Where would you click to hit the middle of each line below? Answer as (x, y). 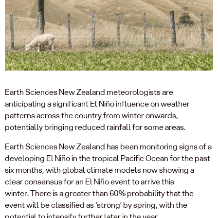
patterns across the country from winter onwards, (91, 115)
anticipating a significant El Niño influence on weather (97, 104)
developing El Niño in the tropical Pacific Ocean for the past (108, 158)
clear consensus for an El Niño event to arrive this (90, 182)
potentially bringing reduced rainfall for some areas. (96, 127)
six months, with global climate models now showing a (100, 170)
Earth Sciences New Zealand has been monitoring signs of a (108, 146)
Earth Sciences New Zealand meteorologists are (89, 92)
